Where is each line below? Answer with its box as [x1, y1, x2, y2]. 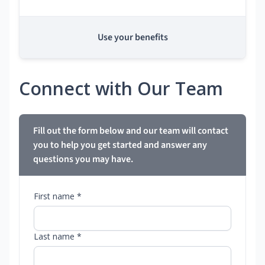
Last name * [34, 231, 82, 243]
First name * [34, 190, 82, 202]
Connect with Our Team [19, 76, 223, 101]
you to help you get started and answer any [33, 138, 207, 152]
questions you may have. [33, 153, 133, 166]
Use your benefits [97, 31, 168, 44]
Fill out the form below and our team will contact [33, 124, 228, 138]
